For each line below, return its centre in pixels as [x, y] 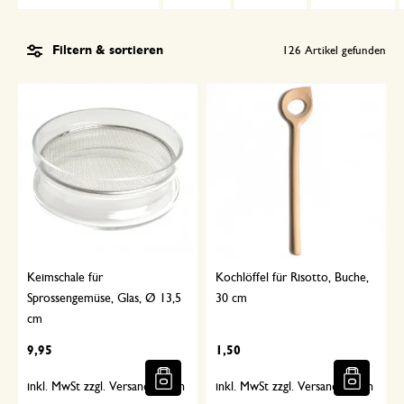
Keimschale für [65, 278]
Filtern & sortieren [108, 51]
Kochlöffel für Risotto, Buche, [292, 278]
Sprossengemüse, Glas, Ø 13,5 [104, 299]
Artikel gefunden [344, 50]
